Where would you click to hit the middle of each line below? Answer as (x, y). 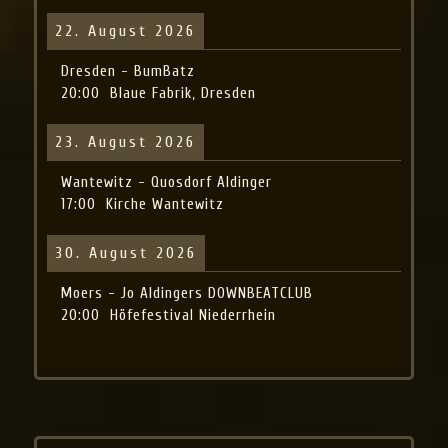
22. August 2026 (126, 30)
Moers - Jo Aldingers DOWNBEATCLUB (187, 292)
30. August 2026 (126, 252)
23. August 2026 (126, 141)
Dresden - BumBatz (128, 70)
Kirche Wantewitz (165, 203)
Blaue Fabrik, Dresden (183, 92)
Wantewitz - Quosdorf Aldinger (167, 181)
